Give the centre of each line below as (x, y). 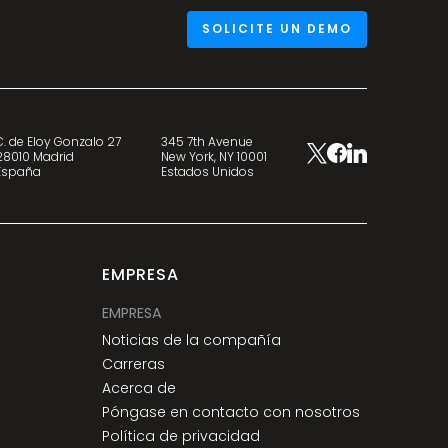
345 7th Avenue (207, 141)
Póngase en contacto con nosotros (230, 412)
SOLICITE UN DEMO (276, 29)
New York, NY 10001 (214, 156)
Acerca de (138, 388)
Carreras (133, 364)
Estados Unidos (208, 171)
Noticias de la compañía (191, 340)
